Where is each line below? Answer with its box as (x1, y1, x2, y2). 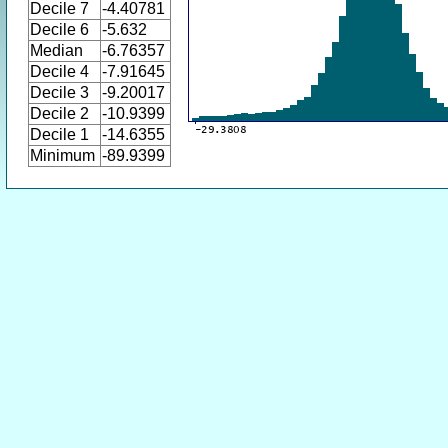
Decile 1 (30, 126, 89, 143)
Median (30, 42, 83, 59)
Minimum (30, 147, 95, 164)
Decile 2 (30, 105, 89, 122)
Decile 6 (30, 21, 89, 38)
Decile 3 (30, 84, 89, 101)
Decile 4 (30, 63, 89, 80)
